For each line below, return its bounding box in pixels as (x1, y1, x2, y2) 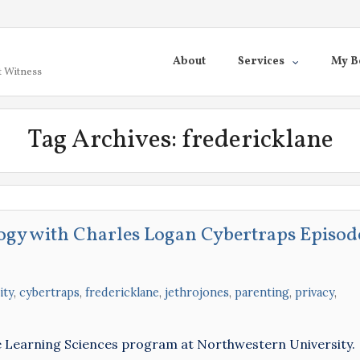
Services (238, 54, 284, 69)
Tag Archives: (27, 123, 182, 158)
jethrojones (165, 285, 229, 300)
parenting (235, 285, 289, 300)
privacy (295, 285, 334, 300)
